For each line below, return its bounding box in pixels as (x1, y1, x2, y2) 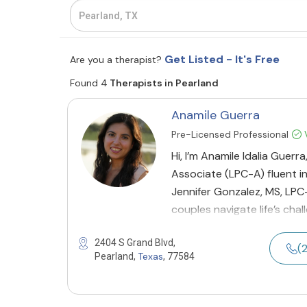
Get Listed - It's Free (164, 52, 280, 66)
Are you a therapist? (70, 53, 164, 66)
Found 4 (70, 77, 108, 89)
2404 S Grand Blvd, (95, 237, 175, 248)
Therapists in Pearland (108, 77, 219, 89)
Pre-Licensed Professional (171, 128, 288, 140)
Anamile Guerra (171, 107, 260, 123)
